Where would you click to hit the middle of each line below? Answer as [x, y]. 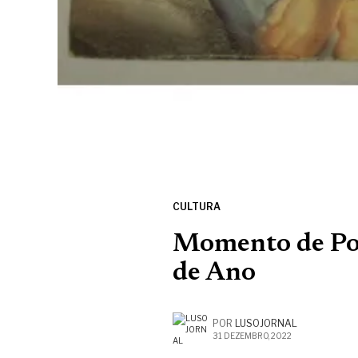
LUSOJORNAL [266, 324]
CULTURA [197, 207]
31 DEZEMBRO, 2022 [252, 336]
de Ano [214, 274]
